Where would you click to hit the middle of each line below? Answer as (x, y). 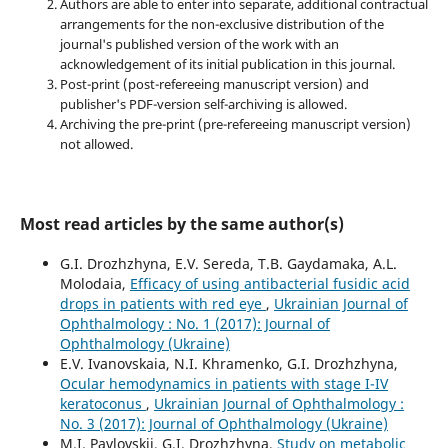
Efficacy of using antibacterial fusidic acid (269, 283)
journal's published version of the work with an (199, 43)
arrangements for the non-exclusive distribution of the (221, 23)
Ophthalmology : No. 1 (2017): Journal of (194, 323)
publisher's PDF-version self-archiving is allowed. (203, 103)
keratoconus (102, 403)
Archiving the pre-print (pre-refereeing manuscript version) (235, 123)
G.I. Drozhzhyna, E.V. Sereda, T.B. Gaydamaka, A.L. (228, 263)
